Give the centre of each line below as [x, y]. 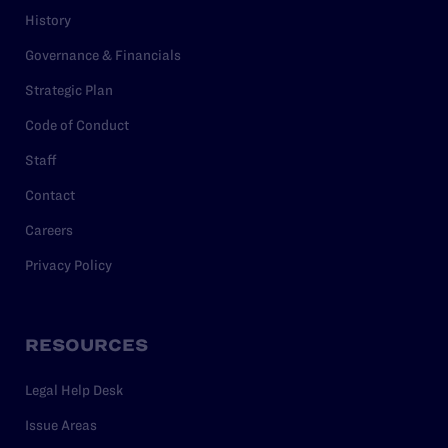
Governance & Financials [103, 54]
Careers [49, 229]
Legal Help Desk [74, 389]
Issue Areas [61, 424]
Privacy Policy [68, 264]
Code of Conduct [77, 124]
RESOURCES [86, 344]
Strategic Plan [69, 89]
